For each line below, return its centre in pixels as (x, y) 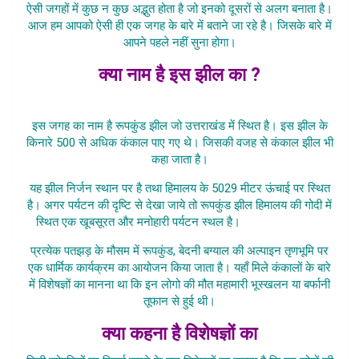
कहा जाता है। (179, 159)
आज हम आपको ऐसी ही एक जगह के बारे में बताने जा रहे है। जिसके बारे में (179, 25)
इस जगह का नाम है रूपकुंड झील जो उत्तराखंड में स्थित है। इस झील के (179, 125)
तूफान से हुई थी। (179, 301)
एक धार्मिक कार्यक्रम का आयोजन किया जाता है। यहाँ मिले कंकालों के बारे (179, 267)
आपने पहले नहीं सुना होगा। (179, 42)
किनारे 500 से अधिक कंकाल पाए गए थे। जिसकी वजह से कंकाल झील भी (179, 142)
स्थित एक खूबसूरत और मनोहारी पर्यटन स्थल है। (139, 222)
